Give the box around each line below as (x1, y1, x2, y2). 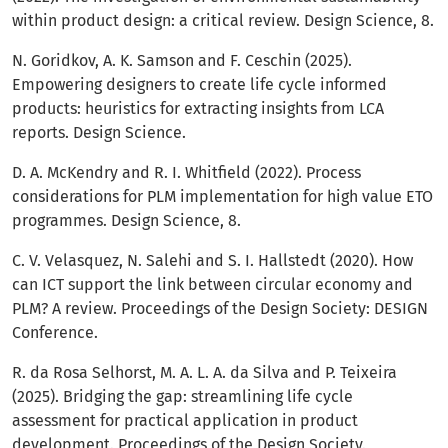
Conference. (12, 323, 98, 343)
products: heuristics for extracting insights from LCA (12, 99, 384, 119)
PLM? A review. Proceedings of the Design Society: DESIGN (12, 299, 428, 319)
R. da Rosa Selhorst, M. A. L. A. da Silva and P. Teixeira (12, 363, 397, 383)
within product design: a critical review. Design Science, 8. (12, 11, 434, 31)
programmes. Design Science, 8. (12, 211, 241, 231)
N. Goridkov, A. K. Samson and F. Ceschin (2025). (12, 51, 352, 71)
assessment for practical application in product (12, 411, 358, 431)
